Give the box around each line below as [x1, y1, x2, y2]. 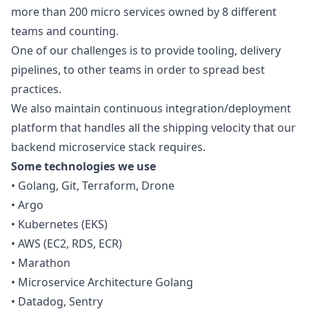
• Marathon [11, 255, 70, 270]
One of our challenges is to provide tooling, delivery [11, 43, 281, 58]
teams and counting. [11, 23, 119, 39]
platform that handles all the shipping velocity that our [11, 120, 296, 135]
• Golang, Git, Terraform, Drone [11, 178, 175, 193]
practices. [11, 81, 61, 97]
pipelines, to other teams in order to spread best [11, 62, 265, 77]
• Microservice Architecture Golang [11, 275, 193, 290]
